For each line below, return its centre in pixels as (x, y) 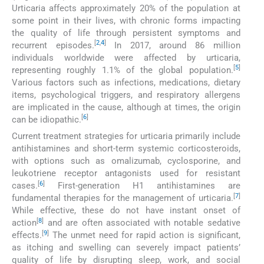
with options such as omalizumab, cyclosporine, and (126, 161)
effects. (27, 235)
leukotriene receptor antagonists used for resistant (126, 174)
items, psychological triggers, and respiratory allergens (126, 95)
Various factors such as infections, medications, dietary (126, 82)
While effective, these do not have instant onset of (126, 211)
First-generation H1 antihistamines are (143, 186)
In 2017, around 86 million (173, 45)
